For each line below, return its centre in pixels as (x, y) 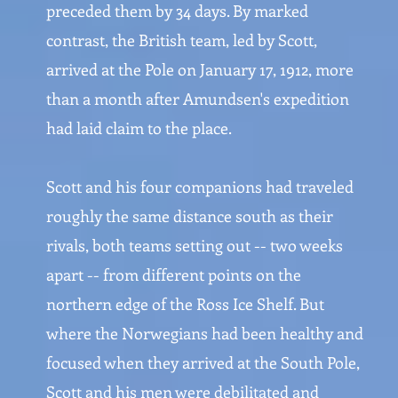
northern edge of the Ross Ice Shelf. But (185, 304)
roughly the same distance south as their (190, 216)
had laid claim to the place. (139, 128)
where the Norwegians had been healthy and (205, 333)
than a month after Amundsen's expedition (198, 99)
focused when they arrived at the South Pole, (203, 362)
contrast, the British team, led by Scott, (182, 40)
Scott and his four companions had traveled (200, 187)
